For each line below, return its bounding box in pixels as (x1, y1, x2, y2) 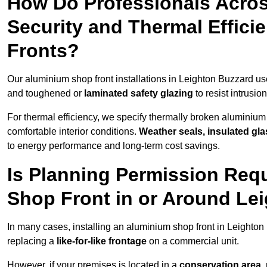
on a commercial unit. (147, 236, 239, 247)
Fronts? (7, 40, 79, 62)
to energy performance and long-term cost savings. (7, 141, 220, 151)
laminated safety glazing (84, 88, 193, 99)
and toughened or (7, 88, 84, 99)
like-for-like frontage (57, 236, 147, 247)
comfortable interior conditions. (7, 126, 139, 137)
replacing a (7, 236, 57, 247)
